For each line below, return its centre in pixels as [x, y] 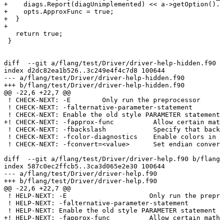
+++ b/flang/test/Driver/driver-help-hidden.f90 [94, 85]
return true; [10, 34]
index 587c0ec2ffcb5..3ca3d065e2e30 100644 [84, 166]
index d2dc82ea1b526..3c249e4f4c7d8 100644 [84, 71]
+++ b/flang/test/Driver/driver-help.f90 [81, 181]
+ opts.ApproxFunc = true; [59, 12]
